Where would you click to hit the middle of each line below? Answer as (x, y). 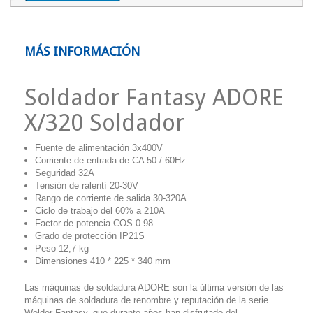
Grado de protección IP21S (90, 236)
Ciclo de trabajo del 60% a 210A (100, 211)
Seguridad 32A (65, 173)
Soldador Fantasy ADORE (154, 97)
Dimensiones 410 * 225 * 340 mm (103, 261)
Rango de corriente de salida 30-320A (111, 198)
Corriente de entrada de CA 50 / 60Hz (110, 160)
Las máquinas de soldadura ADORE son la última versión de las (154, 287)
